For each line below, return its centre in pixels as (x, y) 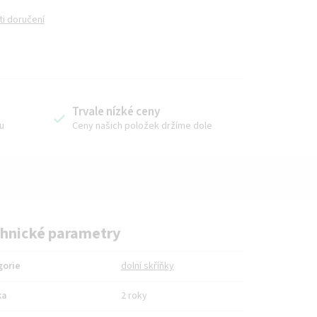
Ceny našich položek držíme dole (142, 126)
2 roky (134, 295)
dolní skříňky (147, 266)
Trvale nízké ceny (116, 111)
